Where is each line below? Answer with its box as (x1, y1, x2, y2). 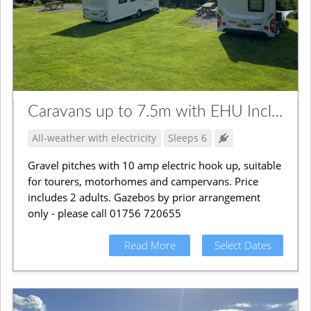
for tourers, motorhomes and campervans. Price (27, 174, 258, 188)
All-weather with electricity (32, 131, 157, 145)
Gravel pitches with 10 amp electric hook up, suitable (27, 158, 281, 172)
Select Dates (214, 237, 271, 252)
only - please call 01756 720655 (27, 205, 181, 220)
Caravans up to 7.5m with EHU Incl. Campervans (271, 103, 283, 121)
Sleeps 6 (168, 131, 208, 145)
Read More (124, 237, 176, 252)
